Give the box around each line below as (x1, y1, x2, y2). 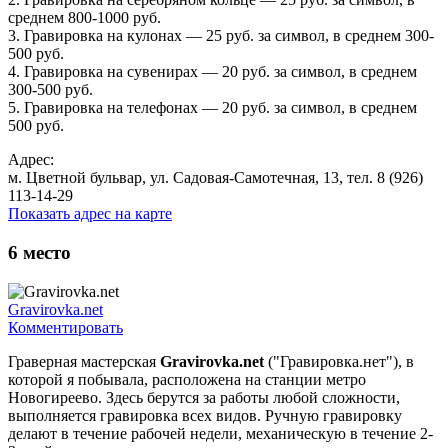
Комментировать (8, 318, 123, 336)
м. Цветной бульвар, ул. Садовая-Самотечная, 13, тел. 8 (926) (8, 169, 423, 187)
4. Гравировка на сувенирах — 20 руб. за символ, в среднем (8, 63, 417, 81)
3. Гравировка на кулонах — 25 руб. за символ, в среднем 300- (8, 27, 434, 45)
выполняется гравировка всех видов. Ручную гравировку (8, 406, 402, 424)
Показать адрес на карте (8, 205, 172, 223)
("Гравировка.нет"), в (264, 352, 414, 370)
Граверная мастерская (8, 352, 160, 370)
